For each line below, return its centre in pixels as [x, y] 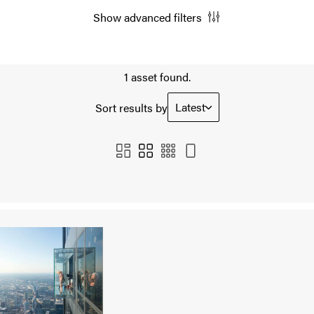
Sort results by [131, 107]
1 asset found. [157, 77]
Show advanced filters [147, 17]
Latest [190, 107]
